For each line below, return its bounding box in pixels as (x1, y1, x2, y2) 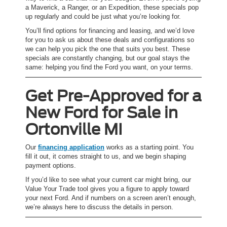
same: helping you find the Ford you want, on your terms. (25, 63, 193, 71)
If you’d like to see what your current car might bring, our (25, 176, 191, 184)
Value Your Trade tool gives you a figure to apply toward (25, 185, 189, 193)
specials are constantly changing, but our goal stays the (25, 54, 190, 62)
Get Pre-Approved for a (25, 87, 202, 105)
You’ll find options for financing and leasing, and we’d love (25, 27, 195, 35)
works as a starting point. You (104, 143, 194, 152)
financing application (38, 143, 104, 152)
